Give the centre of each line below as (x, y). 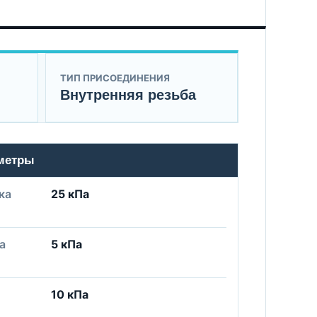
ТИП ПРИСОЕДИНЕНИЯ (115, 78)
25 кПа (70, 194)
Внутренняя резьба (128, 95)
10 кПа (70, 294)
